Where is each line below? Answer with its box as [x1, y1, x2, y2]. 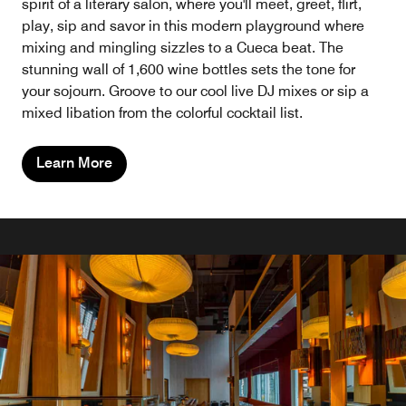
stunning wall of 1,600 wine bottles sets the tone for [22, 61, 355, 79]
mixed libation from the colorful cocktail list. [22, 104, 303, 122]
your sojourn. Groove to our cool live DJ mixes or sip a [22, 82, 369, 101]
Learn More [36, 154, 112, 172]
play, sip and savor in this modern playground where [22, 17, 364, 35]
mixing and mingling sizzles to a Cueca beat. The [22, 39, 343, 57]
